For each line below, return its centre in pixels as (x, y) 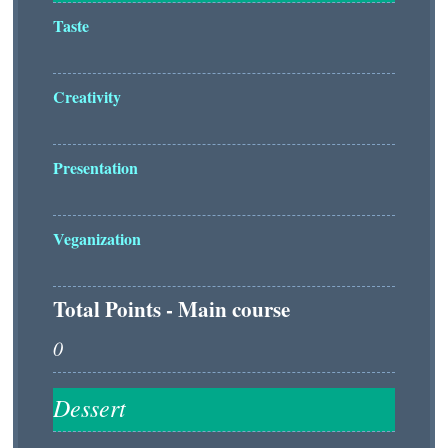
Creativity (87, 96)
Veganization (97, 238)
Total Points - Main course (171, 309)
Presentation (95, 167)
